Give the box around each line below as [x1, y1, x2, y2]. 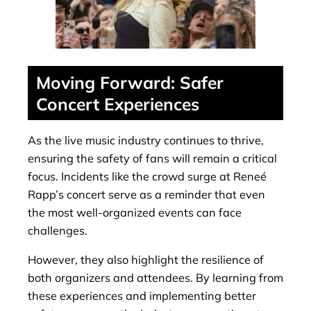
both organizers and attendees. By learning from [28, 271, 283, 285]
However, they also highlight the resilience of [28, 253, 264, 267]
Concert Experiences [36, 92, 199, 115]
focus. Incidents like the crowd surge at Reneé [28, 169, 267, 184]
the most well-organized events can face [28, 205, 242, 220]
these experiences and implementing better [28, 289, 256, 303]
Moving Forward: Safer [36, 71, 224, 93]
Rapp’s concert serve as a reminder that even [28, 187, 265, 202]
